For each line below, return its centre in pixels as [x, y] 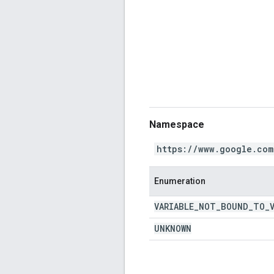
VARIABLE [174, 206]
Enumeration [180, 181]
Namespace [177, 124]
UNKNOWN [173, 228]
